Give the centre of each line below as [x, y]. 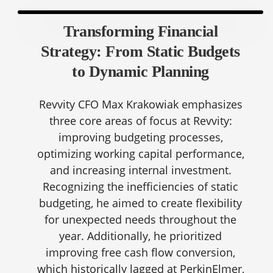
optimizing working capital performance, [140, 154]
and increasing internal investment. [140, 170]
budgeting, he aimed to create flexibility [141, 203]
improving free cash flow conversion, [141, 252]
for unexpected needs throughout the [141, 219]
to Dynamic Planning [140, 72]
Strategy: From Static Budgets [140, 51]
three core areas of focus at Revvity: [140, 121]
